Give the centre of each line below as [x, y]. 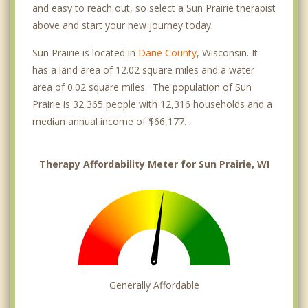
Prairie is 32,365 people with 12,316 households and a [152, 104]
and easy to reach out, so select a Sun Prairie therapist [154, 8]
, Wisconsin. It [227, 53]
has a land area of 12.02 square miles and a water [143, 70]
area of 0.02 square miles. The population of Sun [142, 87]
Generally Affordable [154, 285]
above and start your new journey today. [123, 25]
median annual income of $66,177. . [112, 122]
